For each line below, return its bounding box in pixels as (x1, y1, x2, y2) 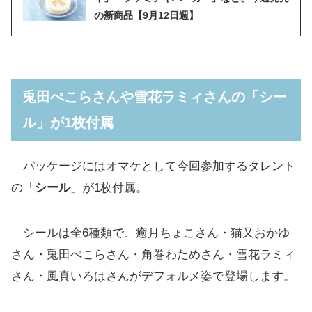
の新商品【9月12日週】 (94, 9, 198, 21)
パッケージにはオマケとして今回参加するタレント (11, 159, 295, 173)
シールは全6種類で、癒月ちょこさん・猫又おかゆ (11, 226, 290, 240)
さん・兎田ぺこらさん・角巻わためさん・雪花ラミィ (11, 248, 295, 262)
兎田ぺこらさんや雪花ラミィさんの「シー (22, 88, 287, 104)
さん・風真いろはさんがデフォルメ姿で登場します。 (11, 270, 295, 283)
